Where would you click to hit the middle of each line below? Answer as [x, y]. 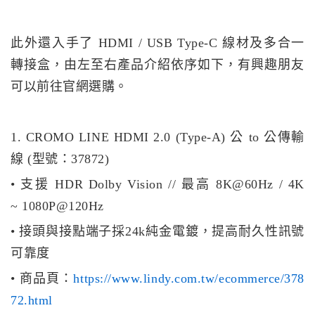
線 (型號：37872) [60, 159]
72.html [32, 301]
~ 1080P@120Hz [58, 206]
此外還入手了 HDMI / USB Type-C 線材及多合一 [157, 43]
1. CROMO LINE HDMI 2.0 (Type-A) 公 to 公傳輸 [157, 137]
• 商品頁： [42, 279]
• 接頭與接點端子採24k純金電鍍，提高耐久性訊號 [157, 232]
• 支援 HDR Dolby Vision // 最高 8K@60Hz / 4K [157, 185]
